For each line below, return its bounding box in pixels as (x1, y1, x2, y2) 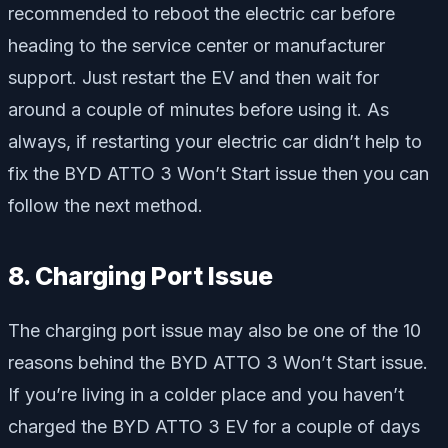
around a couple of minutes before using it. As (8, 98, 389, 120)
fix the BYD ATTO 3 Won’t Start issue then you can (8, 162, 429, 184)
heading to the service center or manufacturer (8, 34, 385, 56)
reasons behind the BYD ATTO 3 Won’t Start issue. (8, 352, 428, 374)
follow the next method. (8, 194, 203, 216)
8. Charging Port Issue (8, 260, 273, 291)
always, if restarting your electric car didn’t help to (8, 130, 422, 152)
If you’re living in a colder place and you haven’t (8, 384, 404, 406)
